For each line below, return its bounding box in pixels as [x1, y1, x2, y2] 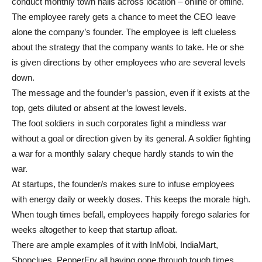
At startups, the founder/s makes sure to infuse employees [12, 179, 235, 189]
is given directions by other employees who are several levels [12, 57, 246, 68]
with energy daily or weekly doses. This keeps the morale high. [12, 194, 250, 205]
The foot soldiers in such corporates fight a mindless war [12, 118, 226, 129]
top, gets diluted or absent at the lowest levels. [12, 103, 187, 113]
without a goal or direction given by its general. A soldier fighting [12, 133, 250, 144]
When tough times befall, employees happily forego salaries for [12, 209, 250, 220]
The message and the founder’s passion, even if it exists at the [12, 88, 250, 98]
